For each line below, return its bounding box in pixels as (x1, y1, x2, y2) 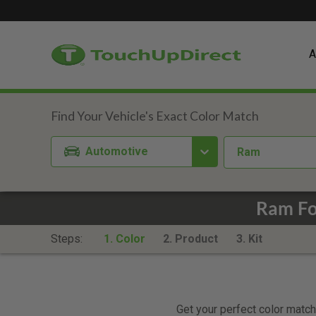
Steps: (51, 232, 85, 245)
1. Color (103, 232, 145, 245)
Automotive (85, 144, 149, 158)
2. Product (163, 232, 219, 245)
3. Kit (236, 232, 262, 245)
